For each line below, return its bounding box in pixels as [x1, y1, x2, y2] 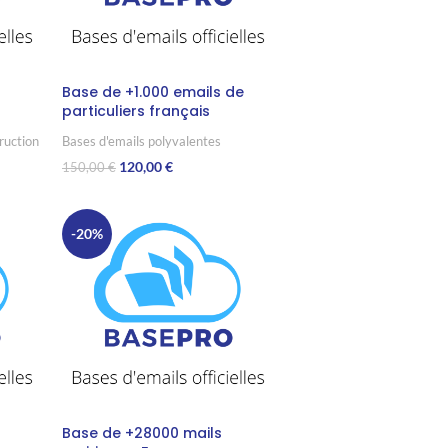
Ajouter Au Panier [61, 190, 166, 206]
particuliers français [61, 101, 210, 122]
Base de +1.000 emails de [61, 82, 244, 103]
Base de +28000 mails [61, 423, 222, 444]
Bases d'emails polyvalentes [61, 133, 221, 150]
